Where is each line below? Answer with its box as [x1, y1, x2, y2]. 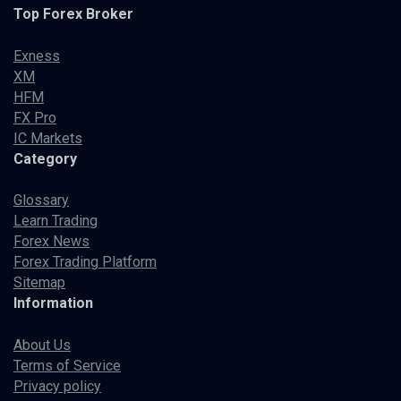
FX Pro [13, 108, 56, 126]
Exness [13, 47, 60, 64]
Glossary [13, 192, 69, 209]
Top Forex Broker [13, 5, 133, 23]
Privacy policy [13, 378, 101, 396]
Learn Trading [13, 212, 98, 230]
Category [13, 149, 77, 167]
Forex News [13, 233, 90, 251]
